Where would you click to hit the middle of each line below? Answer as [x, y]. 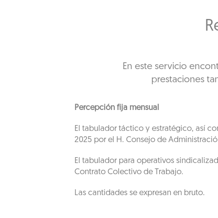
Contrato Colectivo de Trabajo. [129, 172]
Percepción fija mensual [117, 108]
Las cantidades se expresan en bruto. [139, 193]
